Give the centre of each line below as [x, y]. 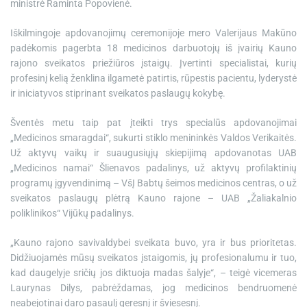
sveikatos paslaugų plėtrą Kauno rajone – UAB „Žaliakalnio [153, 198]
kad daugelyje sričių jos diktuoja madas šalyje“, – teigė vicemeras [153, 272]
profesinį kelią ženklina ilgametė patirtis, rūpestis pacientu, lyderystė [153, 78]
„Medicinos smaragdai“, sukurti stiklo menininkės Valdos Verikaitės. [153, 137]
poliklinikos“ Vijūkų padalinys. [72, 213]
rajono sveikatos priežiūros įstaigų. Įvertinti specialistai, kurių [153, 63]
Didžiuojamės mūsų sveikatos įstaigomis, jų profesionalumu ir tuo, [153, 257]
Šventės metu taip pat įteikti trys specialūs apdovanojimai [153, 122]
